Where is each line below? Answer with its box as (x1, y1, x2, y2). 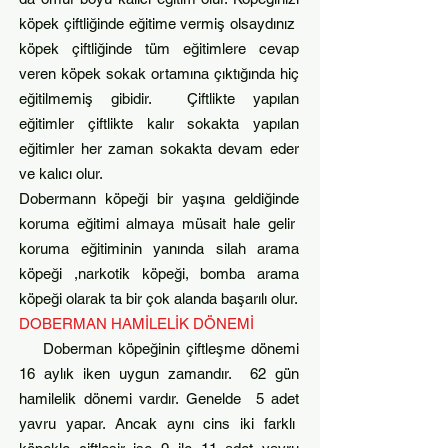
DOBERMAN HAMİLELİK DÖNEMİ (19, 315, 254, 332)
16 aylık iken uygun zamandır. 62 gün (19, 365, 299, 382)
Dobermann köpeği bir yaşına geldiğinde (19, 190, 299, 207)
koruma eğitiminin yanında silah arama (19, 240, 299, 257)
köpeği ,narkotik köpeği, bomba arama (19, 265, 299, 282)
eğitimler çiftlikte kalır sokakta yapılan (19, 115, 299, 132)
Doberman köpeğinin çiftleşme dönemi (19, 340, 299, 357)
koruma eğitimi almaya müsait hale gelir (19, 215, 299, 232)
